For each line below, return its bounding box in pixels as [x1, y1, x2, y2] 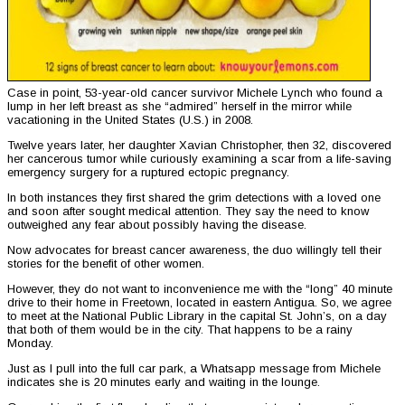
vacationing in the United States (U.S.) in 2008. [7, 113, 253, 127]
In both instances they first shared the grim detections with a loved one [7, 191, 381, 205]
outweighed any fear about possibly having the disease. [7, 218, 306, 232]
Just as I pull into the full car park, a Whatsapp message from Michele [7, 362, 381, 376]
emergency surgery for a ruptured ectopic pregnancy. [7, 165, 289, 180]
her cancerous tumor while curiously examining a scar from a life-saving [7, 152, 391, 166]
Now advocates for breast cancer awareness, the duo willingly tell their [7, 243, 381, 258]
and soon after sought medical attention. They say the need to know [7, 204, 369, 219]
